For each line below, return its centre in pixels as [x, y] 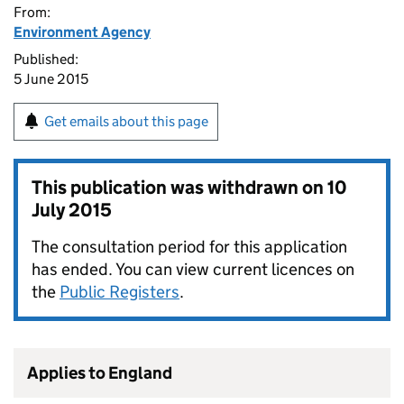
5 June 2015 [51, 79]
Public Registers [119, 292]
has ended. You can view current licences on [193, 269]
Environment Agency [82, 32]
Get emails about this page [126, 121]
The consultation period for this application [189, 247]
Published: [46, 59]
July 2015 [72, 210]
